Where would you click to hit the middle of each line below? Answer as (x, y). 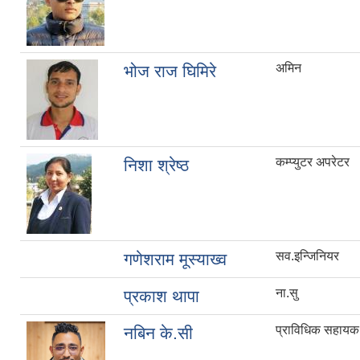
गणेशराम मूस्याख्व (175, 260)
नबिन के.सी (158, 333)
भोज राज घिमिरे (170, 72)
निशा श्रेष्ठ (156, 166)
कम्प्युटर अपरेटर (313, 162)
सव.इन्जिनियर (307, 256)
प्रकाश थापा (162, 297)
